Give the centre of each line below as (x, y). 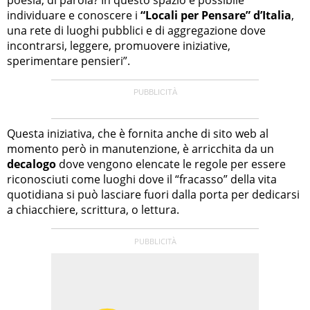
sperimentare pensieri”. (69, 61)
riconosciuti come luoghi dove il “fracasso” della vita (142, 179)
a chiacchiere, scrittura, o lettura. (93, 209)
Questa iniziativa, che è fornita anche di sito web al (138, 133)
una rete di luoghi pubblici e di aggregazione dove (136, 30)
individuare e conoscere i (74, 15)
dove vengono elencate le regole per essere (171, 164)
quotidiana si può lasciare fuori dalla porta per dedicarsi (153, 194)
